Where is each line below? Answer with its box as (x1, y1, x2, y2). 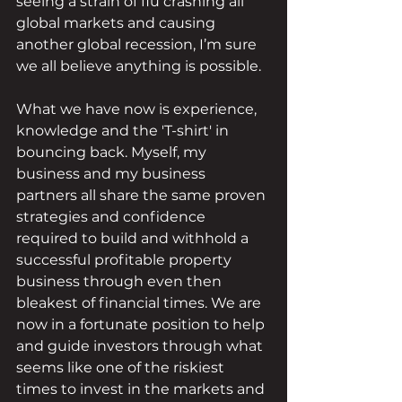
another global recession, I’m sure (16, 36, 260, 53)
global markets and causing (16, 14, 219, 31)
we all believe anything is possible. (16, 57, 261, 74)
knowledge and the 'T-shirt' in (16, 122, 232, 139)
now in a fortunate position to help (16, 316, 268, 333)
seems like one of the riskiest (16, 359, 228, 376)
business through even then (16, 273, 225, 290)
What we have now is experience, (16, 100, 260, 118)
